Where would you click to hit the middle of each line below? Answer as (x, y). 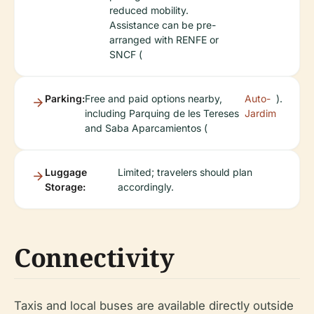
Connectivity (94, 258)
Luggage (66, 172)
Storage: (65, 187)
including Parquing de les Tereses (162, 114)
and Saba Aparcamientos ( (146, 128)
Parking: (65, 99)
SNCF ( (126, 55)
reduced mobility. (149, 11)
